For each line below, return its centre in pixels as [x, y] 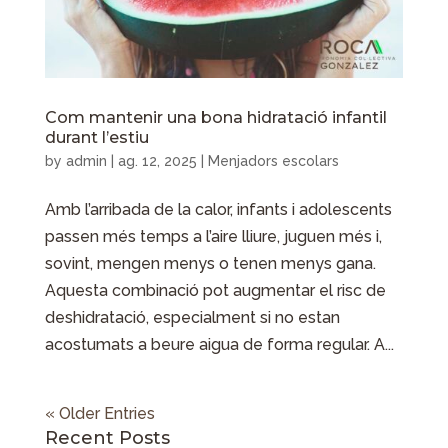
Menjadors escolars [273, 161]
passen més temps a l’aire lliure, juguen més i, [213, 237]
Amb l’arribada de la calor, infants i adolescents [218, 210]
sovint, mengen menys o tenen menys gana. [210, 264]
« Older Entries [99, 414]
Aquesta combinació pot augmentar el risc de [215, 291]
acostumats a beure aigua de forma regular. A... [219, 345]
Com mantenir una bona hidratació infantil [215, 118]
